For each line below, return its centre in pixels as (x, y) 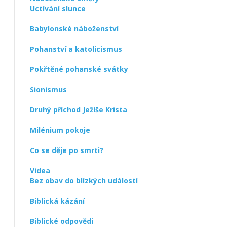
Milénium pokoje (60, 130)
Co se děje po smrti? (67, 150)
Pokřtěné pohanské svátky (79, 69)
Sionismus (48, 89)
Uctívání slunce (58, 8)
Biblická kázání (57, 201)
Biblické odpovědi (62, 221)
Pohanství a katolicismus (76, 49)
